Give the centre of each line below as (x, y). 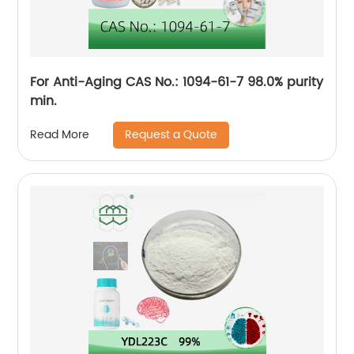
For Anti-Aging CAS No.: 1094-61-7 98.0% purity (177, 82)
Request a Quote (171, 134)
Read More (60, 135)
